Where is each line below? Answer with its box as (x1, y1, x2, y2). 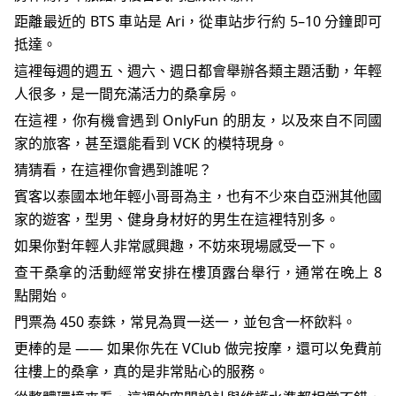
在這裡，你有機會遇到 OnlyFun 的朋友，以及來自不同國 (14, 110, 382, 130)
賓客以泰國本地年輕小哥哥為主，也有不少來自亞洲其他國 (14, 186, 382, 206)
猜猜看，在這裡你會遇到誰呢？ (14, 159, 212, 179)
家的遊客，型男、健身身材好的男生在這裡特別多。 (14, 209, 339, 229)
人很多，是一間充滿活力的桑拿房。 (14, 83, 240, 103)
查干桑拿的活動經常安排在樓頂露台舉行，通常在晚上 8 (14, 262, 382, 282)
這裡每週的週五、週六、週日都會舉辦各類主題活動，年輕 (14, 60, 382, 80)
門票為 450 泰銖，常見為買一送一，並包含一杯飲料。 (14, 311, 356, 331)
